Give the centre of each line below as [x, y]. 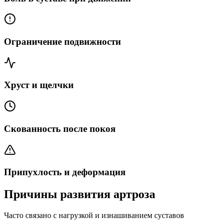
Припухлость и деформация [65, 172]
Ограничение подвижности [62, 42]
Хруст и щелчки [39, 85]
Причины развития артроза [80, 194]
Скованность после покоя [60, 128]
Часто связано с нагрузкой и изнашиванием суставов [94, 216]
